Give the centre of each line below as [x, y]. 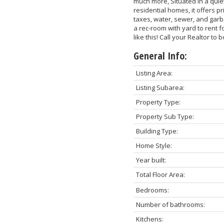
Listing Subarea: [160, 88]
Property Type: [158, 102]
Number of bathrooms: [170, 205]
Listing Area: [154, 73]
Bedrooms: [152, 190]
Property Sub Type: [165, 117]
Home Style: [154, 146]
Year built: [151, 160]
